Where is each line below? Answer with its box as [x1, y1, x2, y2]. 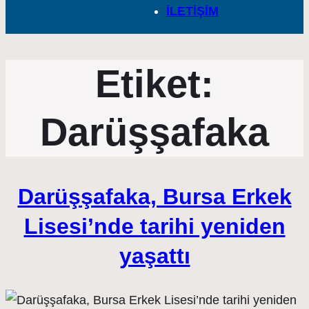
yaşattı [119, 243, 190, 269]
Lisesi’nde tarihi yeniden [23, 214, 286, 239]
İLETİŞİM [166, 4, 219, 18]
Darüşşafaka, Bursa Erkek [17, 184, 292, 210]
